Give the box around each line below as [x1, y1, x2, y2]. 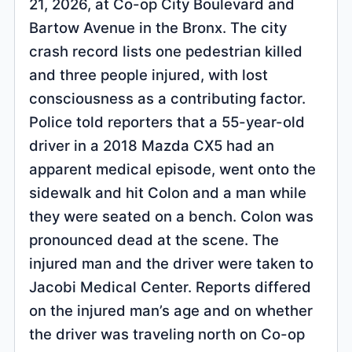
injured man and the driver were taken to [29, 254, 314, 272]
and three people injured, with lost [29, 65, 269, 83]
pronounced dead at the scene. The [29, 230, 280, 248]
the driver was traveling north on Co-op [29, 324, 306, 343]
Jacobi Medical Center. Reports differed [29, 277, 312, 295]
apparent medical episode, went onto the [29, 159, 317, 178]
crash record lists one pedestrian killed [29, 42, 303, 60]
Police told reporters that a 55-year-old [29, 112, 306, 130]
